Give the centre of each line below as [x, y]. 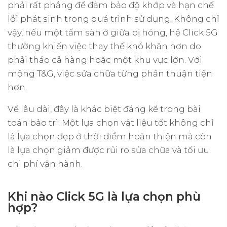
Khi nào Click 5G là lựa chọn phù [104, 196]
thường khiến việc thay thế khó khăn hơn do [104, 46]
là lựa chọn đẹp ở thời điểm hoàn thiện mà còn [110, 136]
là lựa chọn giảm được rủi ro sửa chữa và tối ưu [108, 150]
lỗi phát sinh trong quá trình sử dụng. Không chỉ [113, 18]
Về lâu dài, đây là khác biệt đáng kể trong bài [104, 109]
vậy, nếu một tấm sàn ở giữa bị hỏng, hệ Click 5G [113, 32]
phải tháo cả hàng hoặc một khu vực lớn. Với [105, 60]
